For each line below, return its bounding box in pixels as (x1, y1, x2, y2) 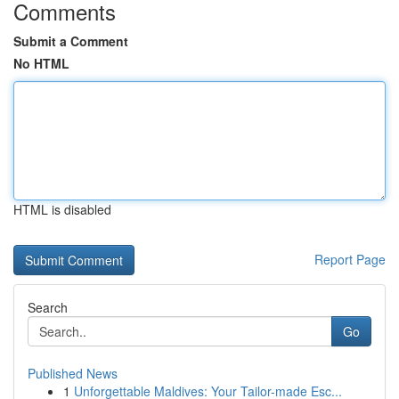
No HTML (13, 54, 69, 72)
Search (28, 298, 68, 316)
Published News (28, 364, 118, 382)
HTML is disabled (13, 200, 111, 218)
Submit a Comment (13, 32, 128, 50)
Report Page (314, 250, 386, 268)
